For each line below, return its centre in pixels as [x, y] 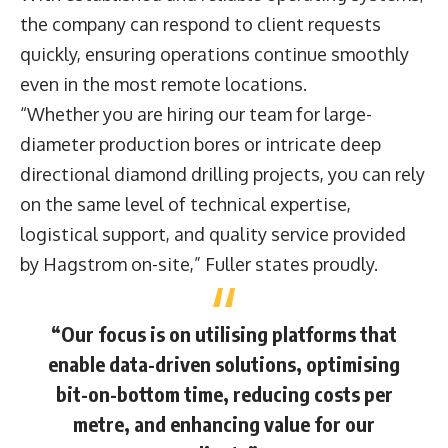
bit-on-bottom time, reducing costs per [224, 394]
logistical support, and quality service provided [213, 234]
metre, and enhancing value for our [224, 424]
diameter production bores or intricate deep [200, 144]
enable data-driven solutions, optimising [224, 364]
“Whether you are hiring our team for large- [196, 114]
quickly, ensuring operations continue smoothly [214, 54]
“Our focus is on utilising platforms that [224, 334]
